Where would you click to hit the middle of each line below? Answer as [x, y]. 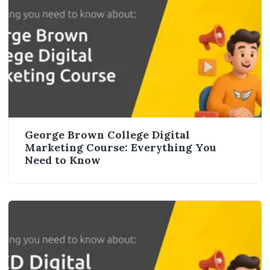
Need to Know [62, 160]
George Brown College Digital [107, 134]
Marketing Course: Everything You [120, 147]
